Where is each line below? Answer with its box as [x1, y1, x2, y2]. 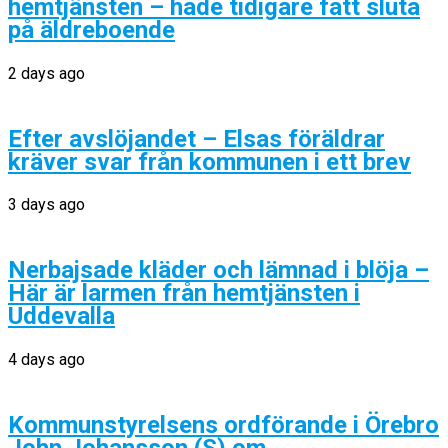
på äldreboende [8, 15, 175, 44]
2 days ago [8, 63, 85, 83]
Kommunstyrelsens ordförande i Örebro [8, 411, 439, 440]
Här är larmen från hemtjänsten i [8, 279, 360, 308]
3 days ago [8, 195, 85, 215]
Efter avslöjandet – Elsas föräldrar [8, 124, 385, 153]
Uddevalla [8, 302, 115, 331]
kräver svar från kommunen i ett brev [8, 147, 411, 176]
